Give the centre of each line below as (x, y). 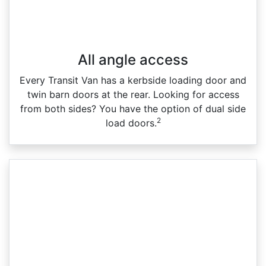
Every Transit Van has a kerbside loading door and (133, 80)
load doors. (131, 123)
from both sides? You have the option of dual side (133, 108)
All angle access (133, 59)
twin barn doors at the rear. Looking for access (133, 94)
